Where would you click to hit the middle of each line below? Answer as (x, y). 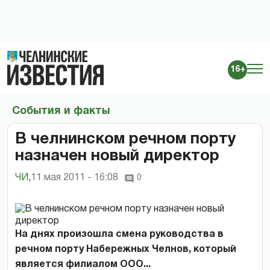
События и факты (61, 111)
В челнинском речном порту (125, 139)
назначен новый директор (117, 156)
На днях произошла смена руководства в (119, 234)
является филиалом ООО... (83, 264)
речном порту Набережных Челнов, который (126, 249)
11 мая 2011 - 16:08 (74, 177)
